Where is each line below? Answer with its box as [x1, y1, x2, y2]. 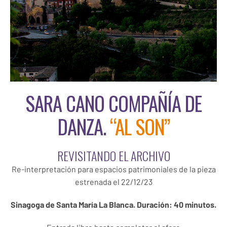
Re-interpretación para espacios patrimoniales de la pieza [11, 164, 216, 174]
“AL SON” [109, 112, 170, 141]
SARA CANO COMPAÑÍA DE [25, 89, 202, 118]
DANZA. [57, 112, 110, 141]
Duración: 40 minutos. [137, 200, 216, 210]
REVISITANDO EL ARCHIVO [57, 146, 170, 165]
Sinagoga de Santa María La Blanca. [11, 200, 135, 210]
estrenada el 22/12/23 [74, 177, 153, 187]
